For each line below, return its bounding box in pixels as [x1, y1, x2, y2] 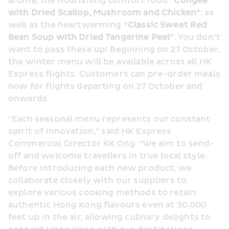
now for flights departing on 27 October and [8, 81, 203, 92]
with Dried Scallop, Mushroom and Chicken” [8, 8, 201, 18]
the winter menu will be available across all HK [8, 57, 212, 67]
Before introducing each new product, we [8, 163, 192, 174]
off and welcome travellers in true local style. [8, 151, 208, 162]
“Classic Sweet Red [123, 20, 208, 31]
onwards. [8, 94, 50, 104]
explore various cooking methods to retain [8, 188, 197, 198]
